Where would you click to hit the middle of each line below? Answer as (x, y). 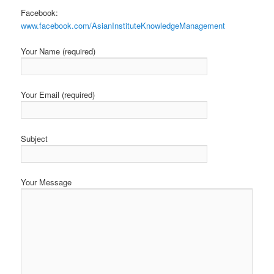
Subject (35, 138)
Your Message (46, 182)
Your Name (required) (58, 51)
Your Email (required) (58, 95)
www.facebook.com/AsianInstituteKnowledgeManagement (123, 26)
